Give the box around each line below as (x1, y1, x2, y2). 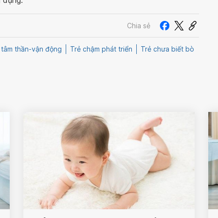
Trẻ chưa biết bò (141, 45, 194, 54)
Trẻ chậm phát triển (70, 45, 132, 54)
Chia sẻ (127, 21, 150, 30)
